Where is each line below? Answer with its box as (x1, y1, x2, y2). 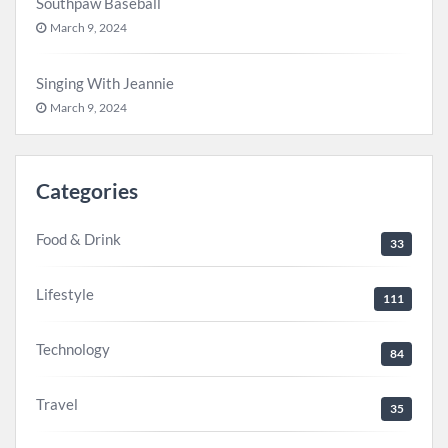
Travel (36, 395, 78, 413)
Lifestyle (36, 285, 94, 303)
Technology (36, 340, 110, 358)
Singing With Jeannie (36, 73, 174, 92)
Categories (36, 177, 138, 203)
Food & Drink (36, 230, 121, 248)
